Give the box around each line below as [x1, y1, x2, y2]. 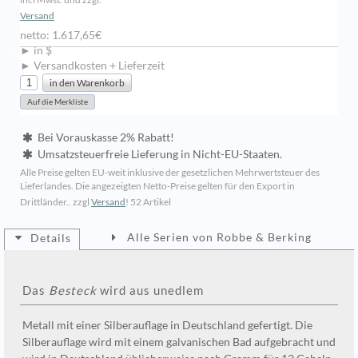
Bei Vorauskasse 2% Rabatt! [35, 131, 174, 145]
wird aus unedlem [97, 282, 204, 297]
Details [30, 232, 71, 245]
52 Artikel [129, 196, 171, 209]
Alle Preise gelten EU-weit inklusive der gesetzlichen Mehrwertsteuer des [20, 166, 320, 179]
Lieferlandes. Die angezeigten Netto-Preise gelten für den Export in [20, 180, 295, 193]
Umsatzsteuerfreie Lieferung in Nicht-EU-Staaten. [35, 148, 282, 161]
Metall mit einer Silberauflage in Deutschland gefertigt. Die [22, 319, 312, 332]
